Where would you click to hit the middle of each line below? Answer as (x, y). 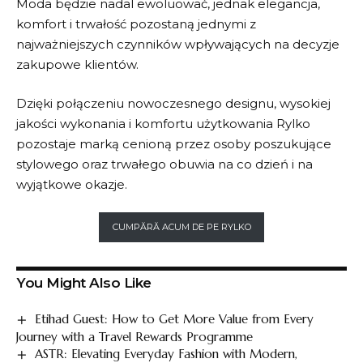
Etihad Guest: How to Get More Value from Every (175, 318)
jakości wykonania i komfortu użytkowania (146, 123)
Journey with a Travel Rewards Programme (135, 336)
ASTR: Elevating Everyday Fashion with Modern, (167, 353)
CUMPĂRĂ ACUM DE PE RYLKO (181, 227)
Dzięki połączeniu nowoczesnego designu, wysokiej (173, 103)
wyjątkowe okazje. (72, 184)
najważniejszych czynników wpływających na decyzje (178, 44)
